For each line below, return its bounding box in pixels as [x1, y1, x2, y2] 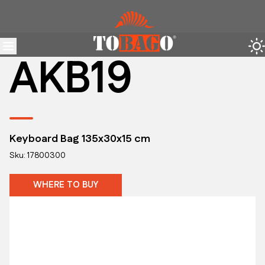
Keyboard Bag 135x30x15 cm [9, 131, 150, 147]
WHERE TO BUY [33, 179, 98, 191]
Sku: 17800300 [9, 150, 66, 161]
